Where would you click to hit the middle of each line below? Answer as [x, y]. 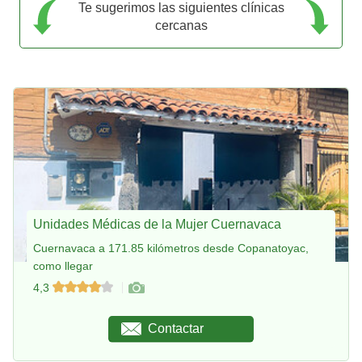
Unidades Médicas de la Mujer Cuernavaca [157, 225]
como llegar [63, 266]
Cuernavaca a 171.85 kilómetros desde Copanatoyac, [171, 248]
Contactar [176, 328]
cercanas [181, 26]
